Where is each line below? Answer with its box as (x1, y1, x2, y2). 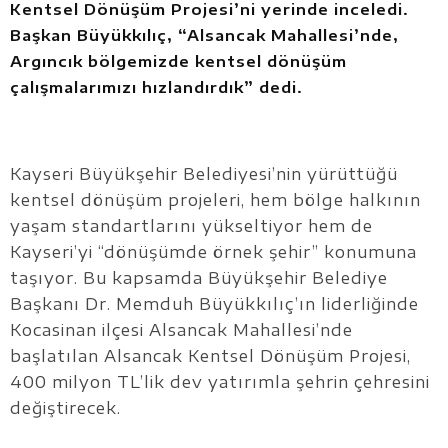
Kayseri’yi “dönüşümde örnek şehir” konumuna (10, 242, 417, 263)
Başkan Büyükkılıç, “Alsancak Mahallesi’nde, (10, 26, 399, 45)
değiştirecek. (10, 398, 121, 419)
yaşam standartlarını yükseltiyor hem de (10, 216, 373, 237)
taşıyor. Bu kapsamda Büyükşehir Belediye (10, 268, 388, 289)
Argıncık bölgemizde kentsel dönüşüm (10, 52, 347, 71)
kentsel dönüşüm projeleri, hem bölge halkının (10, 190, 421, 211)
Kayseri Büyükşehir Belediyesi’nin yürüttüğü (10, 164, 398, 185)
